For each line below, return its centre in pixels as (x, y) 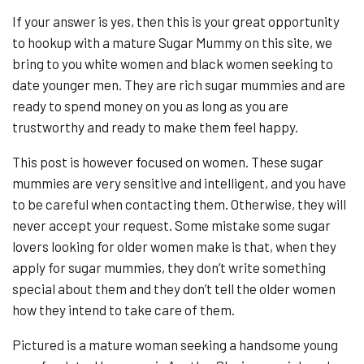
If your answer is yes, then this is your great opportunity (176, 22)
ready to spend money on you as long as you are (150, 106)
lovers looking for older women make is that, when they (174, 247)
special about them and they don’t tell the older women (174, 289)
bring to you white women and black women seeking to (173, 64)
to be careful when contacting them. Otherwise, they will (179, 204)
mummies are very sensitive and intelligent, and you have (179, 183)
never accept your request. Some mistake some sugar (171, 225)
